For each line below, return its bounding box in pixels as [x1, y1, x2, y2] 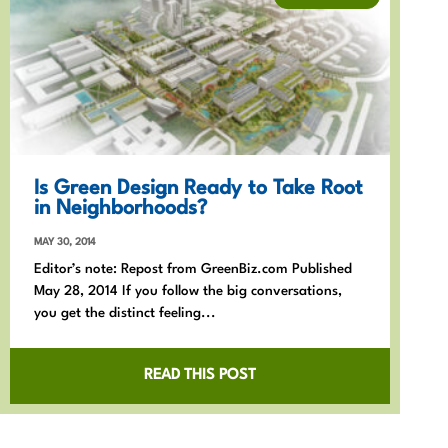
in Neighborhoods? [34, 198, 207, 219]
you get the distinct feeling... [34, 305, 216, 320]
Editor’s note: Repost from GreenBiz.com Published [34, 261, 352, 276]
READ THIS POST [144, 367, 256, 383]
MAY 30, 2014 [34, 236, 96, 247]
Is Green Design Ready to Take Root [34, 178, 363, 199]
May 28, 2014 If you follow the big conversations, [34, 283, 342, 298]
